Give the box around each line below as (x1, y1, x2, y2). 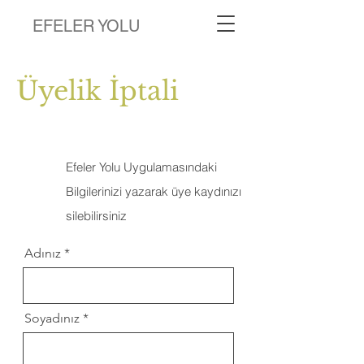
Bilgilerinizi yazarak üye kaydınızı (66, 184, 241, 199)
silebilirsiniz (66, 208, 127, 223)
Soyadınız (24, 310, 80, 326)
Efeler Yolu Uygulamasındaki (66, 159, 217, 175)
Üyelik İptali (16, 75, 179, 107)
